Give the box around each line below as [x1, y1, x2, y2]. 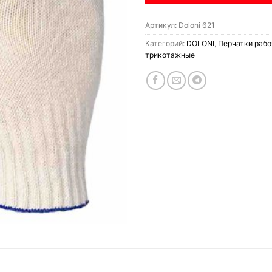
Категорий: [145, 38, 186, 48]
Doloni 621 [178, 20, 215, 30]
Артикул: [145, 20, 178, 30]
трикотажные [145, 50, 195, 59]
